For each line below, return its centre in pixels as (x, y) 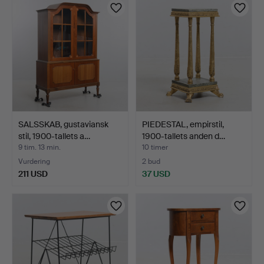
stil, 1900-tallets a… (54, 136)
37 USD (156, 174)
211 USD (33, 174)
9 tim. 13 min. (39, 147)
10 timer (155, 147)
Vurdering (34, 161)
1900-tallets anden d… (184, 136)
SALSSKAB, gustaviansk (63, 124)
